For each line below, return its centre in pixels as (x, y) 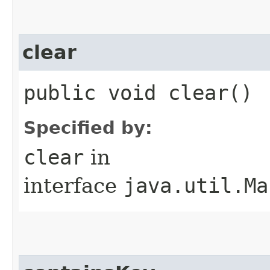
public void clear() (138, 93)
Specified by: (88, 127)
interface (74, 185)
